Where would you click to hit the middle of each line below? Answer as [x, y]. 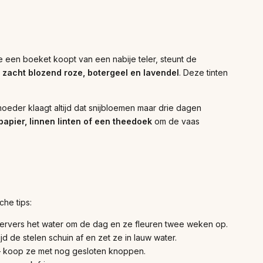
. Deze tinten [203, 73]
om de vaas [176, 122]
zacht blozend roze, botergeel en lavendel [91, 73]
